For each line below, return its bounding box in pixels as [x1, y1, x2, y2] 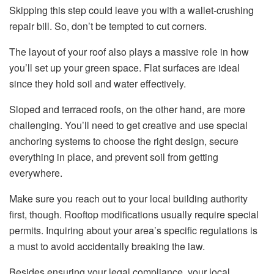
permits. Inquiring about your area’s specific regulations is [9, 223, 257, 238]
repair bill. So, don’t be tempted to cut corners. [9, 19, 207, 34]
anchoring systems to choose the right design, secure [9, 134, 239, 149]
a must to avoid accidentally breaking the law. [9, 239, 205, 254]
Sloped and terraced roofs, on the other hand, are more [9, 102, 245, 117]
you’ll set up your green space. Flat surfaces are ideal [9, 61, 240, 75]
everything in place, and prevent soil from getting [9, 150, 218, 165]
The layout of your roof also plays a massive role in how [9, 45, 249, 59]
